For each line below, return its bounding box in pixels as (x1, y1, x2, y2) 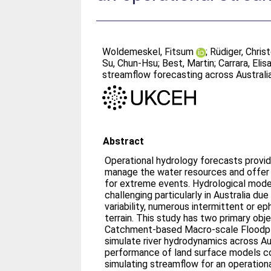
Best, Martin (162, 57, 215, 69)
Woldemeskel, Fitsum (102, 46, 194, 57)
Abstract (103, 135, 145, 147)
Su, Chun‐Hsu (102, 57, 158, 69)
